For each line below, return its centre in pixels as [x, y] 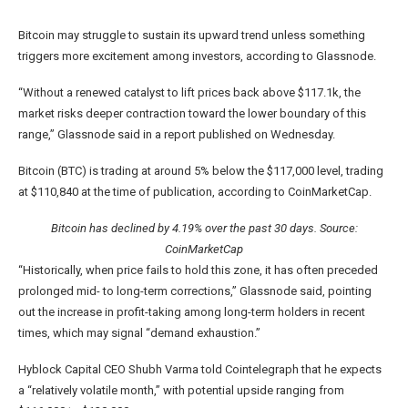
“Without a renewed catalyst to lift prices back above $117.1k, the [189, 93]
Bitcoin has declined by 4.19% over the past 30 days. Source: [204, 229]
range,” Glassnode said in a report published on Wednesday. [178, 135]
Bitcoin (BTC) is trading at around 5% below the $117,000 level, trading [201, 171]
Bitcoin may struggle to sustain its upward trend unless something [192, 36]
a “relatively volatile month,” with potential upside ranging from [181, 391]
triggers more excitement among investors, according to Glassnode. [197, 56]
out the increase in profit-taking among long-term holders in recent [192, 312]
